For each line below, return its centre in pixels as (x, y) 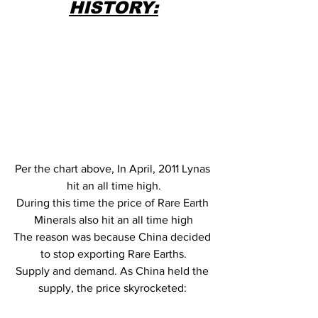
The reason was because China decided (114, 236)
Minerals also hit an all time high (114, 219)
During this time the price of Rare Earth (114, 202)
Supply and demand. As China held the (114, 270)
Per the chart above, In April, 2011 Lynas (114, 168)
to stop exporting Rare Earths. (114, 253)
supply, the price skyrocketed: (114, 287)
